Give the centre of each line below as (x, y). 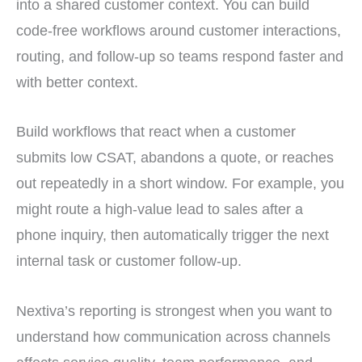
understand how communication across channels (173, 336)
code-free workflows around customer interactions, (179, 31)
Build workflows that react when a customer (156, 132)
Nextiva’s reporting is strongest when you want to (174, 310)
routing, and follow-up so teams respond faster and (180, 57)
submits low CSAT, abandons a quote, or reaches (175, 158)
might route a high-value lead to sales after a (160, 209)
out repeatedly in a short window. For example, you (180, 183)
